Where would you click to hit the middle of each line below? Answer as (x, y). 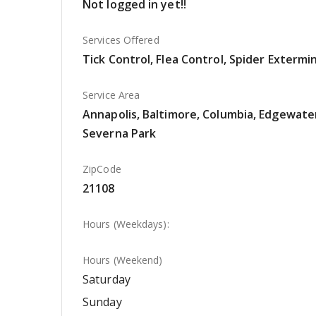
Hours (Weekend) (123, 260)
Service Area (111, 95)
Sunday (102, 302)
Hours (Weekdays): (126, 224)
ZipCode (102, 169)
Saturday (107, 279)
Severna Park (120, 133)
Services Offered (121, 40)
